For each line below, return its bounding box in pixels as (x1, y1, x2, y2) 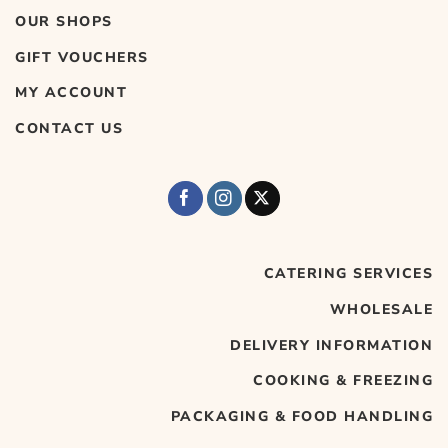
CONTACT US (15, 119, 123, 139)
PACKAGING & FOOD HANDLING (170, 407, 433, 427)
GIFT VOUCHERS (15, 47, 149, 67)
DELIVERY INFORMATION (230, 335, 433, 355)
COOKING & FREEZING (253, 371, 433, 391)
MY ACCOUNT (15, 83, 127, 103)
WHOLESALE (329, 299, 433, 319)
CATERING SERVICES (263, 263, 433, 283)
